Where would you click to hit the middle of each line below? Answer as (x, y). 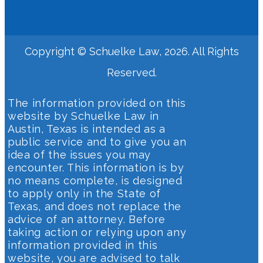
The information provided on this (97, 103)
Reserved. (131, 73)
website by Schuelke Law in (83, 116)
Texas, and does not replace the (95, 207)
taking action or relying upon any (97, 232)
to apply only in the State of (84, 194)
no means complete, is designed (95, 181)
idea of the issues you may (79, 155)
